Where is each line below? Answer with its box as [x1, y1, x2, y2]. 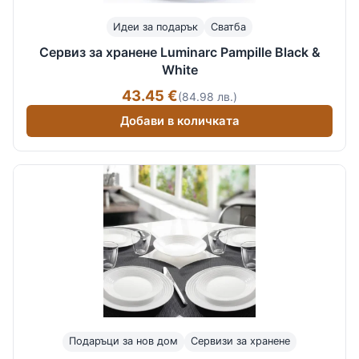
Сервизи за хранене [191, 335, 290, 348]
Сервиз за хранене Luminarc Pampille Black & [38, 44, 321, 61]
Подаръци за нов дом [69, 335, 178, 348]
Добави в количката [119, 113, 240, 128]
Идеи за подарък [113, 20, 198, 33]
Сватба [211, 20, 246, 33]
